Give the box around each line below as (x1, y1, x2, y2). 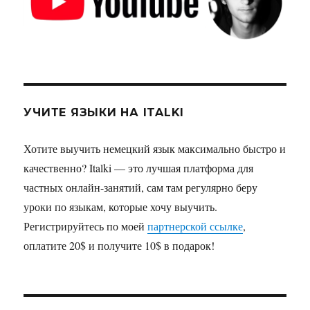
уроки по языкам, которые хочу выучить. (24, 199, 218, 215)
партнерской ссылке (147, 219, 244, 234)
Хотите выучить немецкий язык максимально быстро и (24, 141, 286, 156)
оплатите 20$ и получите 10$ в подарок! (24, 238, 215, 253)
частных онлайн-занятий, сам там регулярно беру (24, 180, 258, 195)
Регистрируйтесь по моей (24, 219, 148, 234)
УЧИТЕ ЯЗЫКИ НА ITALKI (24, 106, 185, 120)
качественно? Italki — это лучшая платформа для (24, 161, 254, 176)
